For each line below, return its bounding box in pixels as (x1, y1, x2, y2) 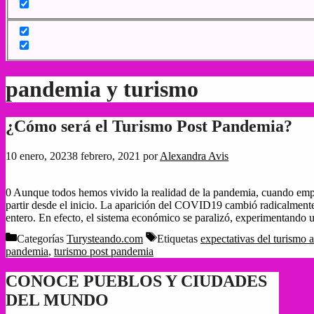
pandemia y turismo (6, 76, 198, 102)
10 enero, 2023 (6, 150, 72, 163)
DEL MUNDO (6, 290, 109, 309)
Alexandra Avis (160, 150, 228, 163)
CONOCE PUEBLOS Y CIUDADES (6, 271, 267, 290)
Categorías (17, 232, 67, 245)
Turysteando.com (67, 232, 143, 245)
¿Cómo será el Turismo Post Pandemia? (6, 117, 292, 136)
